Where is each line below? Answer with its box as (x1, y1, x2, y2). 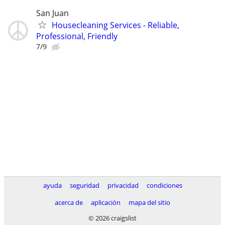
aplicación (91, 198, 121, 207)
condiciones (146, 181, 182, 190)
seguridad (69, 181, 99, 190)
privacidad (107, 181, 139, 190)
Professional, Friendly (36, 31, 118, 42)
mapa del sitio (129, 198, 170, 207)
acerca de (55, 198, 83, 207)
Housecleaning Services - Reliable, (52, 20, 179, 31)
